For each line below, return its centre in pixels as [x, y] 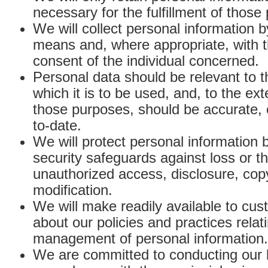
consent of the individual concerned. [146, 61]
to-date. [57, 125]
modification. [73, 190]
